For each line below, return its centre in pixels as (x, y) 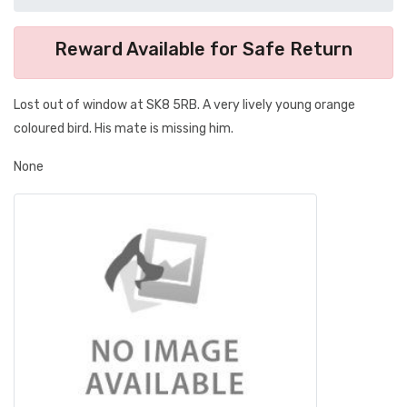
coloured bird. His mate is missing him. (124, 129)
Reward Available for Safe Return (203, 49)
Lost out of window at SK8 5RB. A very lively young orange (184, 105)
